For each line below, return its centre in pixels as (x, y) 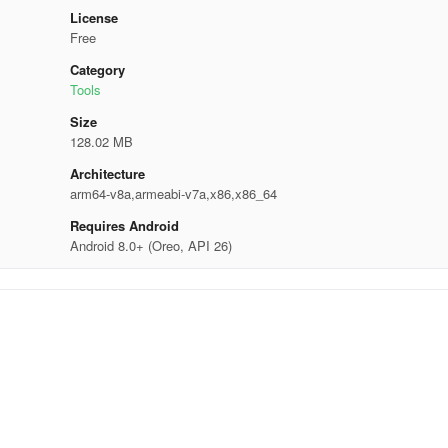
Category (97, 69)
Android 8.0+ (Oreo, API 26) (150, 245)
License (93, 17)
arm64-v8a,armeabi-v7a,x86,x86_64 (173, 193)
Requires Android (124, 225)
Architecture (107, 173)
